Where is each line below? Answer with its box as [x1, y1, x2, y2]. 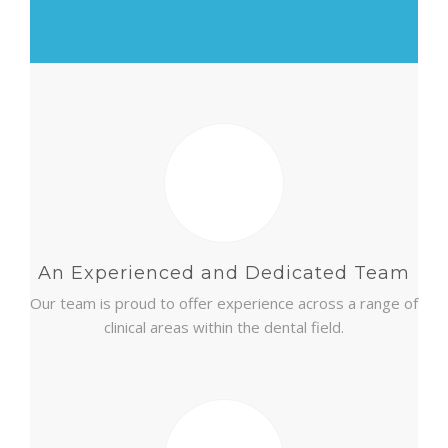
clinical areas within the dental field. [104, 317, 344, 337]
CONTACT [24, 37, 92, 52]
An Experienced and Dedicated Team [38, 262, 410, 284]
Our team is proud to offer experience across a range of [30, 293, 418, 313]
